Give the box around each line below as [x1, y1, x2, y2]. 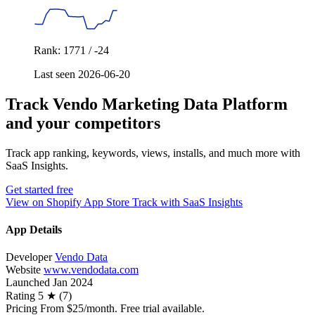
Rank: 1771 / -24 [34, 44, 109, 57]
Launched [6, 276, 50, 289]
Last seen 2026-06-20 [34, 68, 130, 81]
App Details [6, 224, 62, 236]
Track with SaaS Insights [132, 195, 243, 208]
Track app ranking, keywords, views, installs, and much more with [6, 146, 300, 159]
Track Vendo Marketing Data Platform [6, 95, 288, 114]
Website [6, 264, 41, 276]
